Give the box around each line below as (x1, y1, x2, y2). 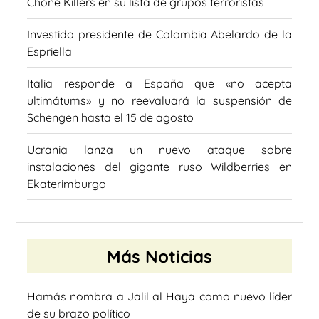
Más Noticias (107, 246, 212, 268)
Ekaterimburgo (27, 177, 106, 192)
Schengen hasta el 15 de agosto (27, 110, 194, 125)
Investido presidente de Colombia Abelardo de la (27, 27, 292, 42)
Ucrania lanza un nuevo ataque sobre (27, 142, 292, 157)
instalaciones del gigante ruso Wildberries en (27, 159, 292, 174)
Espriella (27, 44, 72, 59)
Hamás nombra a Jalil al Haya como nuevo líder (27, 289, 292, 304)
